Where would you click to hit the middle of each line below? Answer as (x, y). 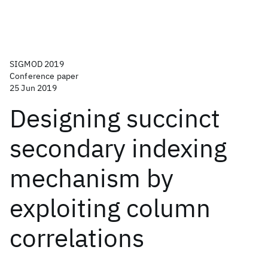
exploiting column (110, 208)
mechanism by (92, 178)
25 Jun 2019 (33, 88)
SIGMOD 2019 (37, 64)
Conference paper (44, 76)
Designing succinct (115, 118)
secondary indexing (118, 148)
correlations (77, 238)
